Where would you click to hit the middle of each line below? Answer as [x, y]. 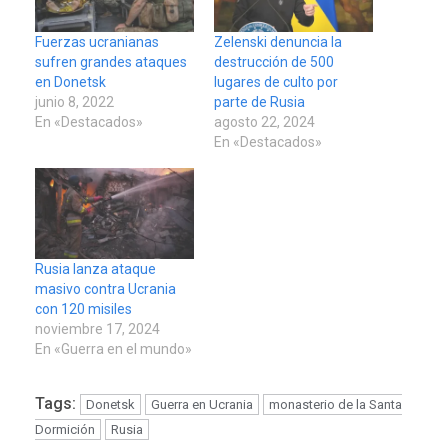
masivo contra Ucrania [105, 288]
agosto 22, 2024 [264, 121]
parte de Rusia [259, 101]
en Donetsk [70, 81]
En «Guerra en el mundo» [113, 348]
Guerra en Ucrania [202, 404]
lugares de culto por [276, 81]
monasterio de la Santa [335, 404]
